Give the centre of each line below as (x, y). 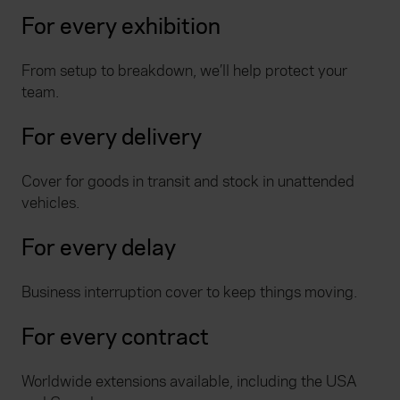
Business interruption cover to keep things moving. (189, 292)
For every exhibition (123, 26)
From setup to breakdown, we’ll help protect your (184, 71)
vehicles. (50, 203)
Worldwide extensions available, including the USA (189, 381)
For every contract (117, 337)
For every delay (101, 247)
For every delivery (114, 137)
